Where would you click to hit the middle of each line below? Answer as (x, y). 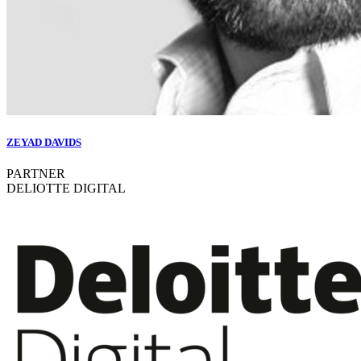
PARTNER (36, 174)
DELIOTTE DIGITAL (66, 189)
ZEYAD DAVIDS (44, 143)
